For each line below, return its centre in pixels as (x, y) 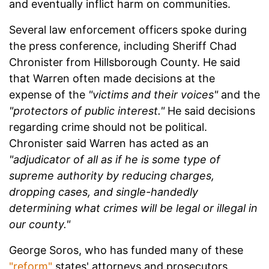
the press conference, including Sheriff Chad (123, 46)
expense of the (47, 95)
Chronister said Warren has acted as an (109, 144)
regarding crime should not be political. (108, 127)
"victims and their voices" (152, 95)
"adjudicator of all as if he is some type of (115, 160)
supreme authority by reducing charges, (112, 176)
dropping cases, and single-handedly (104, 192)
